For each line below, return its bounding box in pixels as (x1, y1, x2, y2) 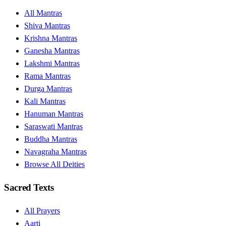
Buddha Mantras (24, 135, 77, 144)
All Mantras (24, 9, 62, 18)
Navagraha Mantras (24, 147, 87, 156)
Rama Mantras (24, 72, 71, 81)
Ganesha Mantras (24, 46, 80, 55)
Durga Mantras (24, 84, 72, 93)
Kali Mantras (24, 97, 66, 106)
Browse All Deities (24, 160, 85, 169)
